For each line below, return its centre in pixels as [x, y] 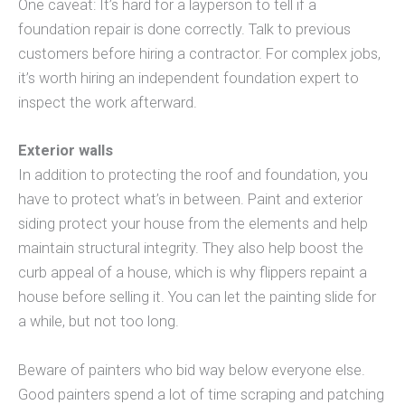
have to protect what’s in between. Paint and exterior [190, 200]
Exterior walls [66, 151]
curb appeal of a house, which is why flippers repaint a [193, 273]
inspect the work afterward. [108, 103]
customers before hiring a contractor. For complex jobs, [199, 54]
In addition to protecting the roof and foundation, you [193, 175]
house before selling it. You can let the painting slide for [197, 297]
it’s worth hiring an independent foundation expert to [188, 79]
